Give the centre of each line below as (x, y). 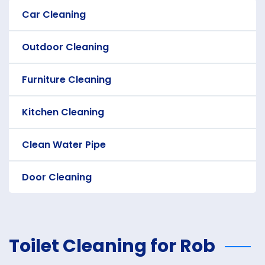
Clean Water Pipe (64, 145)
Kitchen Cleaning (63, 112)
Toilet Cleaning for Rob (112, 246)
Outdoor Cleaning (65, 47)
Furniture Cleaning (67, 80)
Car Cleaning (54, 14)
